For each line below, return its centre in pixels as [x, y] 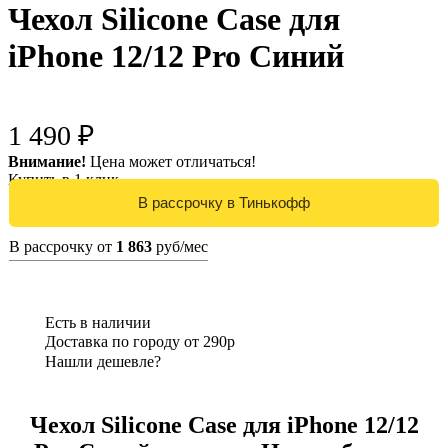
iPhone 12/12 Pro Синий [176, 56]
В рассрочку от [62, 247]
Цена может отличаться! [171, 162]
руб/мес [180, 247]
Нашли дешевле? [103, 362]
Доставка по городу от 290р [140, 342]
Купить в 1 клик [63, 180]
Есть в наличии [98, 323]
